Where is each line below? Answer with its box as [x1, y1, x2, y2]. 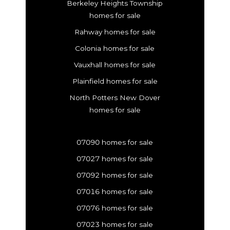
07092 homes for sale [76, 171, 154, 180]
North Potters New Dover [69, 93, 161, 102]
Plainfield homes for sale [72, 77, 158, 86]
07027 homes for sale [76, 155, 154, 163]
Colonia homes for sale [75, 44, 155, 53]
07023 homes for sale [76, 220, 154, 229]
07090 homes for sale [76, 138, 154, 147]
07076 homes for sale [76, 204, 154, 213]
